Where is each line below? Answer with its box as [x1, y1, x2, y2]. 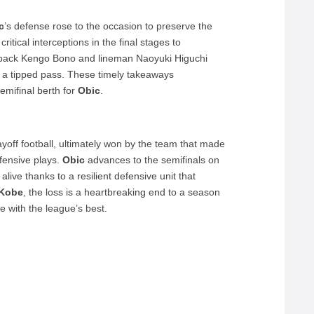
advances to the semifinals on [85, 154, 220, 165]
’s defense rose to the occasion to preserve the [4, 20, 213, 32]
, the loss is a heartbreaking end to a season [23, 186, 221, 198]
